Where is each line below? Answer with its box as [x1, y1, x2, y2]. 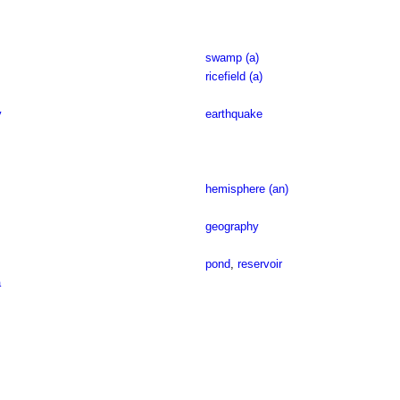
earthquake [204, 107, 262, 121]
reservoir [237, 257, 282, 271]
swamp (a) [204, 51, 259, 64]
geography [204, 220, 259, 233]
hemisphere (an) [204, 182, 288, 196]
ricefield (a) [204, 70, 262, 83]
